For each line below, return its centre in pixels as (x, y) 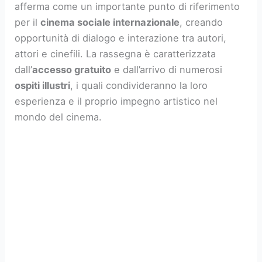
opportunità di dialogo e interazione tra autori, (121, 38)
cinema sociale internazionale (110, 22)
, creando (201, 22)
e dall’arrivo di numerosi (167, 69)
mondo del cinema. (58, 117)
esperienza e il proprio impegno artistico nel (116, 101)
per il (28, 22)
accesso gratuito (72, 69)
